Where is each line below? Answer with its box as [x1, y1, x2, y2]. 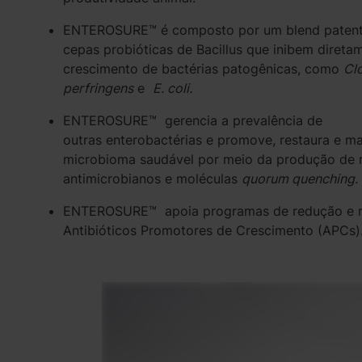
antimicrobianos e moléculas [62, 170, 242, 187]
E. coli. [152, 80, 192, 96]
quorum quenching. [241, 170, 358, 187]
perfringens [62, 80, 133, 96]
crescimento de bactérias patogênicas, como [62, 61, 343, 77]
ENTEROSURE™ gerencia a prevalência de [62, 112, 322, 128]
